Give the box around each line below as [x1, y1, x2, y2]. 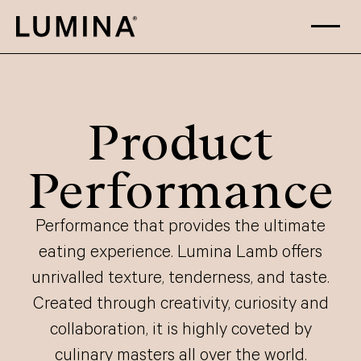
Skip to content [15, 27, 102, 42]
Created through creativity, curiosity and [32, 295, 329, 315]
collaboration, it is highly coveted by [49, 321, 312, 341]
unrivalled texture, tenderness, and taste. [31, 269, 330, 289]
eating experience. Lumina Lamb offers [39, 243, 322, 263]
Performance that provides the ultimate [35, 218, 326, 238]
